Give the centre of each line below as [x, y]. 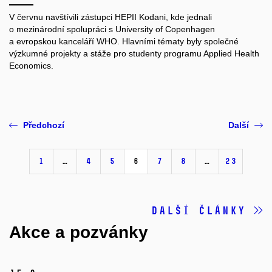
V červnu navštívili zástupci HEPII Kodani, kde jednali [110, 17]
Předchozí [44, 125]
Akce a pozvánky [79, 233]
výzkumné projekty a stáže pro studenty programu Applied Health [134, 54]
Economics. [31, 66]
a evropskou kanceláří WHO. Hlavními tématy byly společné [124, 42]
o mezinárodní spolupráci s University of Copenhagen [112, 29]
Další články [202, 211]
